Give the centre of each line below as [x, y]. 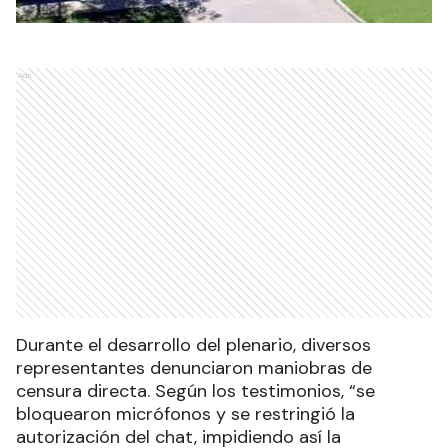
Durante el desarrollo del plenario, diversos [193, 345]
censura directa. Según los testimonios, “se [195, 391]
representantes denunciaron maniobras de [194, 368]
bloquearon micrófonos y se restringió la [185, 414]
